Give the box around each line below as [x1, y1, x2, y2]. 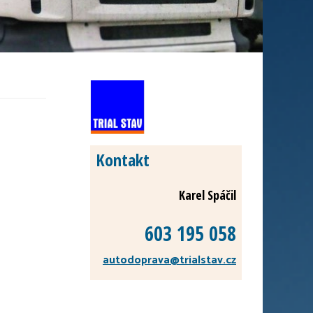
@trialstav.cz [170, 250, 236, 270]
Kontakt [96, 148, 150, 172]
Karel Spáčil [179, 187, 236, 204]
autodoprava [103, 250, 170, 270]
